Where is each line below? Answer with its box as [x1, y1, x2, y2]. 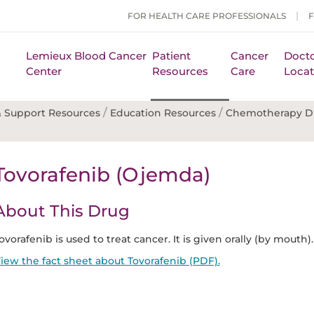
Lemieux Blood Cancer [25, 49, 146, 62]
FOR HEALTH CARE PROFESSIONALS [128, 11, 287, 21]
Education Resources [110, 107, 216, 119]
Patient [151, 49, 191, 62]
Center [25, 64, 62, 78]
